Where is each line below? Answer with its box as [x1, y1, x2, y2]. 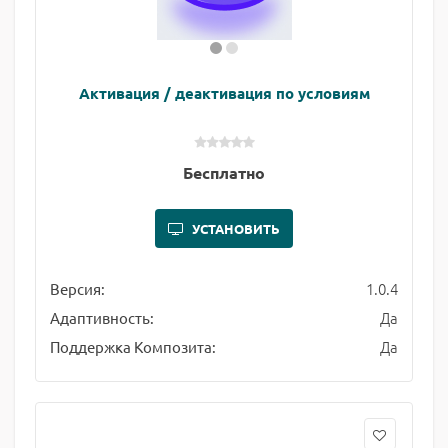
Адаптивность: [50, 308, 154, 327]
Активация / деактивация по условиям [78, 83, 370, 103]
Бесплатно [183, 162, 265, 183]
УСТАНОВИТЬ [192, 220, 280, 237]
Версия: [50, 279, 105, 298]
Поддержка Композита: [50, 337, 216, 356]
